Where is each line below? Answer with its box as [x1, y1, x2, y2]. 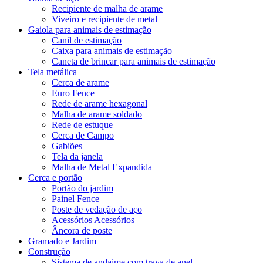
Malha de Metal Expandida [52, 161, 152, 172]
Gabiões [52, 140, 82, 151]
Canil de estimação [52, 35, 122, 45]
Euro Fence [52, 87, 95, 98]
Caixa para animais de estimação [52, 45, 172, 56]
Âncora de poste [52, 225, 112, 235]
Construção [28, 246, 70, 257]
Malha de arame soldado [52, 109, 142, 119]
